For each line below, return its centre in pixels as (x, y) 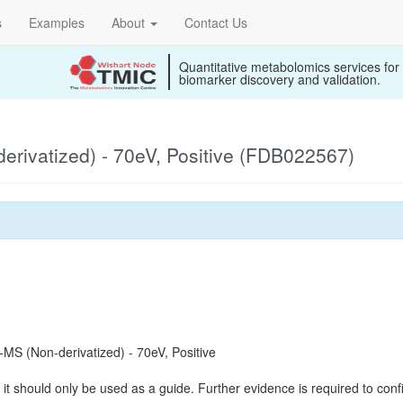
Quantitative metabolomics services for (289, 67)
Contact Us (216, 22)
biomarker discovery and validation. (280, 79)
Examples (57, 22)
